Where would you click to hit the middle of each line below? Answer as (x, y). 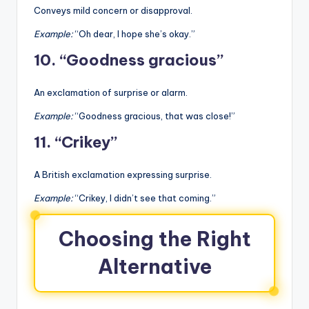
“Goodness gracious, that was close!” (154, 116)
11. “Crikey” (76, 142)
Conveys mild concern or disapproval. (113, 10)
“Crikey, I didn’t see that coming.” (144, 198)
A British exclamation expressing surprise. (123, 174)
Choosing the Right (154, 239)
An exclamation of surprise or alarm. (111, 92)
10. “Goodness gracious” (129, 60)
